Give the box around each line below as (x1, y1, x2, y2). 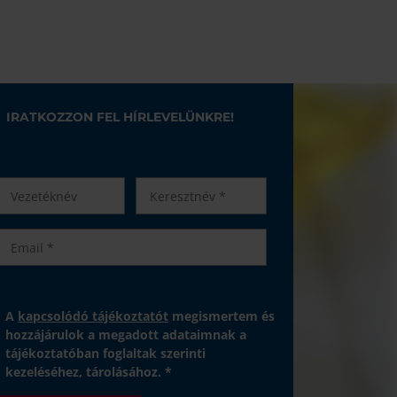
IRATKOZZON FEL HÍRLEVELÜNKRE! (6, 109, 234, 125)
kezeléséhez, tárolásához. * (5, 363, 172, 380)
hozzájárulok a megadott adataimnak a (5, 326, 246, 343)
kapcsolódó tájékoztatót (18, 307, 168, 324)
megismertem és (168, 307, 275, 324)
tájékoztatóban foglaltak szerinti (5, 345, 206, 362)
